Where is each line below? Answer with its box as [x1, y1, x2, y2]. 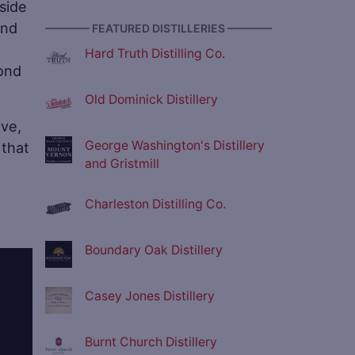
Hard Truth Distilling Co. [85, 46, 225, 62]
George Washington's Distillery [85, 138, 265, 154]
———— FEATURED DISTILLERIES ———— [45, 21, 272, 36]
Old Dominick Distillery [85, 92, 218, 108]
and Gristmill [85, 156, 159, 172]
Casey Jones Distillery [85, 288, 215, 304]
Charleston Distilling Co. [85, 197, 226, 212]
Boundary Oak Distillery [85, 242, 223, 258]
